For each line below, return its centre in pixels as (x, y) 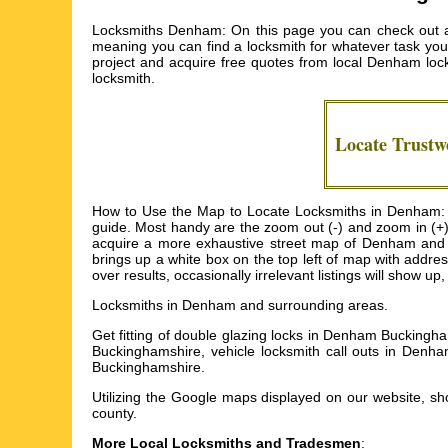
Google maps (213, 397)
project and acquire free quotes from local (229, 62)
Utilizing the (131, 397)
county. (114, 413)
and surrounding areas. (312, 305)
